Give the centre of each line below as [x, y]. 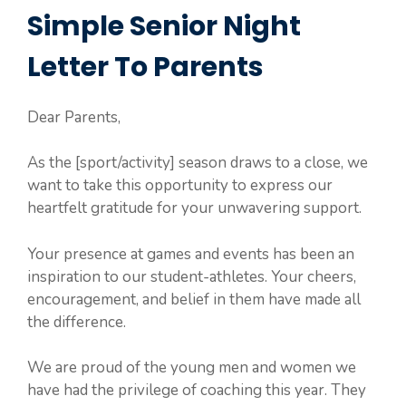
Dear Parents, [74, 117]
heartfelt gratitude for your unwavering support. [194, 208]
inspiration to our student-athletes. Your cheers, [192, 276]
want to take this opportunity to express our [180, 185]
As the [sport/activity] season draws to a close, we [198, 163]
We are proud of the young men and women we [192, 367]
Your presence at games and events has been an [191, 254]
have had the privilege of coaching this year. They [197, 390]
